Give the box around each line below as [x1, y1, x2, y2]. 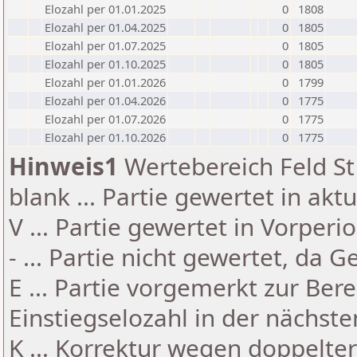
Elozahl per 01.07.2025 [45, 37, 166, 53]
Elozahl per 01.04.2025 [45, 19, 166, 35]
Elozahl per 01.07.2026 [45, 111, 166, 127]
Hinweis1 [9, 150, 118, 182]
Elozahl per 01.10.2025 [45, 56, 166, 72]
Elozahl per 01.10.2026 [45, 129, 166, 145]
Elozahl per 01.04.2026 [45, 92, 166, 108]
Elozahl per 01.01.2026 [45, 74, 166, 90]
